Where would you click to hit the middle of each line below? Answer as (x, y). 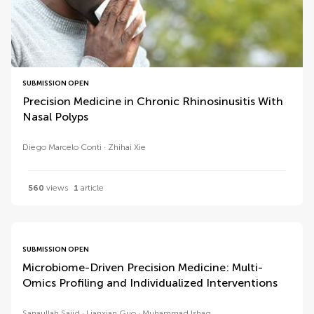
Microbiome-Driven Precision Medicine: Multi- (143, 267)
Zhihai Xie (127, 147)
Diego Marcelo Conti (62, 147)
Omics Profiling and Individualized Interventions (150, 283)
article (91, 188)
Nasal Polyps (55, 117)
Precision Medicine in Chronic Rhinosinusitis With (153, 101)
